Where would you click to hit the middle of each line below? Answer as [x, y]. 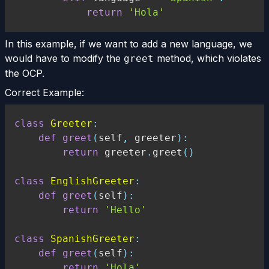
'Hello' [125, 210]
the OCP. [25, 73]
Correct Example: [44, 92]
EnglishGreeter [92, 181]
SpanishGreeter [92, 239]
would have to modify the [64, 58]
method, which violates [207, 58]
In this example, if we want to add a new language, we [128, 44]
